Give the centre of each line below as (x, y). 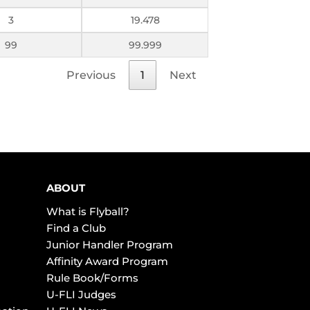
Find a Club (76, 228)
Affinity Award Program (107, 261)
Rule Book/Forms (92, 277)
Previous (91, 75)
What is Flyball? (88, 211)
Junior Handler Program (109, 244)
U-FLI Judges (81, 294)
